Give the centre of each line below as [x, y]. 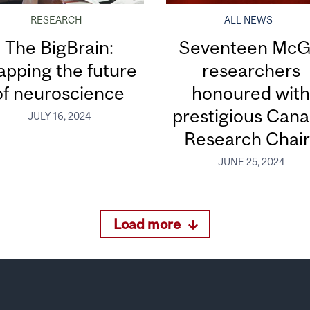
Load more [147, 224]
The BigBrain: [59, 48]
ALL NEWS [249, 20]
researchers [251, 71]
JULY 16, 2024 [59, 116]
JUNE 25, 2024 [251, 162]
